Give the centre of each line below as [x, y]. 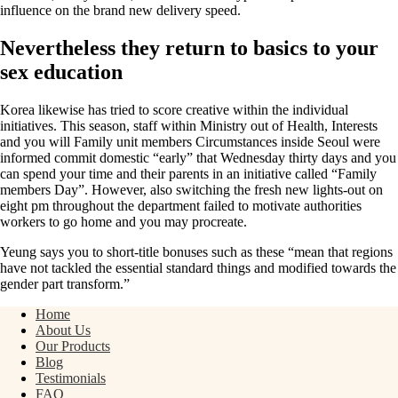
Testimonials [71, 378]
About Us [63, 330]
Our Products [73, 346]
